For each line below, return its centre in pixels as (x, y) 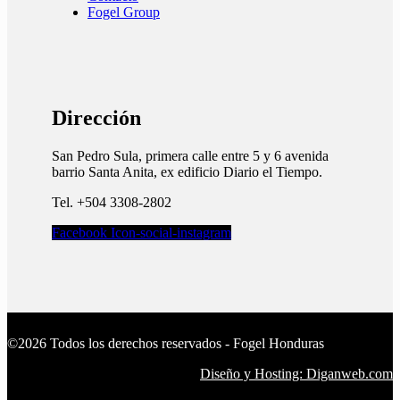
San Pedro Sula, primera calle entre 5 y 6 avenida (190, 156)
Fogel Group (124, 12)
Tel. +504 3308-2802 (112, 203)
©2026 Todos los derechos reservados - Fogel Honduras (166, 344)
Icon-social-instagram (171, 233)
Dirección (96, 118)
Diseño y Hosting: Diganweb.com (296, 374)
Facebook (79, 233)
